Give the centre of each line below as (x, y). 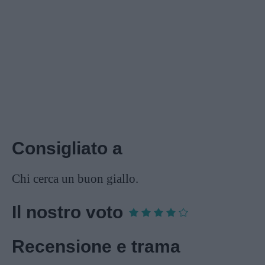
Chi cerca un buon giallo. (75, 179)
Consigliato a (67, 148)
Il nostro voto (67, 212)
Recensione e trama (96, 247)
